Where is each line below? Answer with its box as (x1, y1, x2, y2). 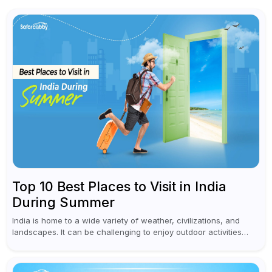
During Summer (12, 194, 115, 211)
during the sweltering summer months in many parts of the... (12, 239, 241, 249)
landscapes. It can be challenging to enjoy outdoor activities (12, 227, 242, 237)
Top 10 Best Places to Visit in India (12, 178, 227, 195)
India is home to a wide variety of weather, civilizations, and (12, 216, 240, 226)
